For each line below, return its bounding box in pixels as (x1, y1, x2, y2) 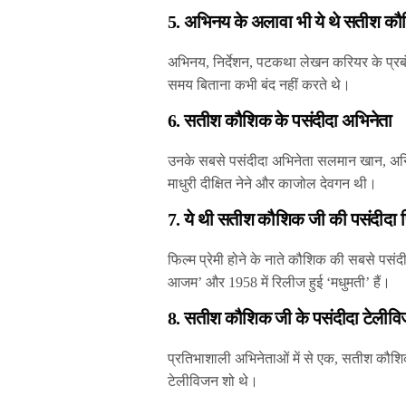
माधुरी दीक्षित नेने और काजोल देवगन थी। (168, 176, 378, 192)
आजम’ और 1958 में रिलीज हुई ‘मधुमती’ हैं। (168, 275, 391, 291)
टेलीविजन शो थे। (168, 373, 259, 390)
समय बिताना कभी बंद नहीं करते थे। (168, 77, 352, 93)
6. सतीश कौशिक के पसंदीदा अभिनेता (168, 111, 392, 131)
